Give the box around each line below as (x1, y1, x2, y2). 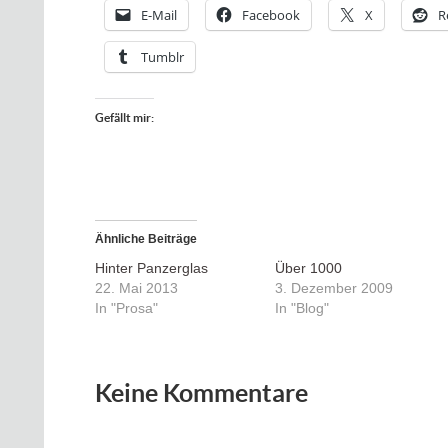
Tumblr (141, 48, 184, 66)
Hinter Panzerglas (95, 260, 208, 276)
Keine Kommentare (95, 379, 308, 407)
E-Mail (141, 6, 177, 24)
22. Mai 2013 (95, 280, 178, 296)
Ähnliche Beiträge (95, 232, 197, 246)
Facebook (242, 6, 300, 24)
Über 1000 (274, 260, 342, 276)
